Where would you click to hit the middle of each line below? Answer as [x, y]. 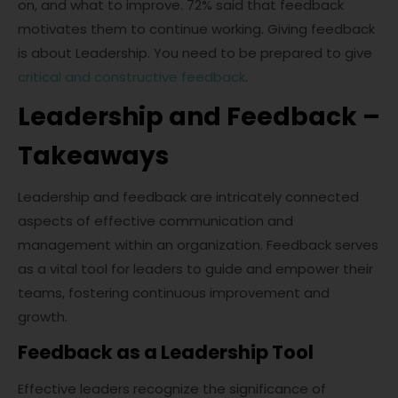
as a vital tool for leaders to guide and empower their [195, 269]
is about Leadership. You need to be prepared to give [195, 53]
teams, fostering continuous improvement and [174, 293]
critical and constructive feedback [131, 77]
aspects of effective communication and [155, 221]
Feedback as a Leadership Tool [166, 353]
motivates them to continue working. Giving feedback [196, 29]
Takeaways [93, 156]
